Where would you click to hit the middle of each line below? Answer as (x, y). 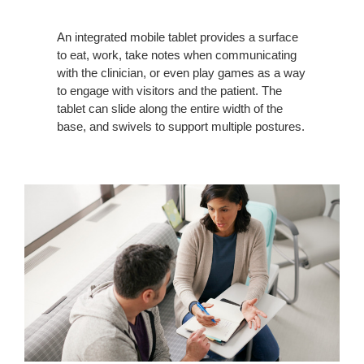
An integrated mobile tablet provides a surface (178, 37)
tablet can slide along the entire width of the (170, 108)
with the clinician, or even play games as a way (181, 72)
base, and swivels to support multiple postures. (181, 126)
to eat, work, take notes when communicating (177, 54)
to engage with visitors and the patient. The (169, 90)
